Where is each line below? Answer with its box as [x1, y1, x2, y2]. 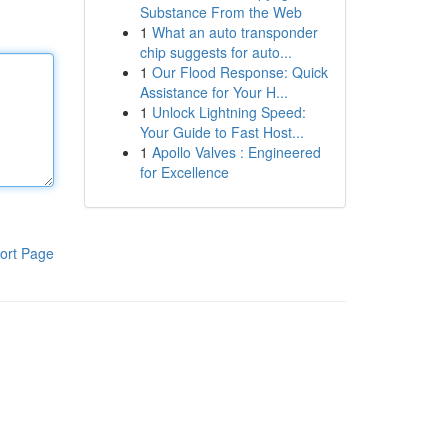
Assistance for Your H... [139, 82, 288, 102]
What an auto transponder [151, 22, 318, 42]
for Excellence [139, 162, 229, 182]
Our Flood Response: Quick [151, 62, 328, 82]
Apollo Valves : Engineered [151, 142, 321, 162]
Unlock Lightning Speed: [151, 102, 306, 122]
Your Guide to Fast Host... [139, 122, 304, 142]
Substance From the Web [139, 2, 302, 22]
